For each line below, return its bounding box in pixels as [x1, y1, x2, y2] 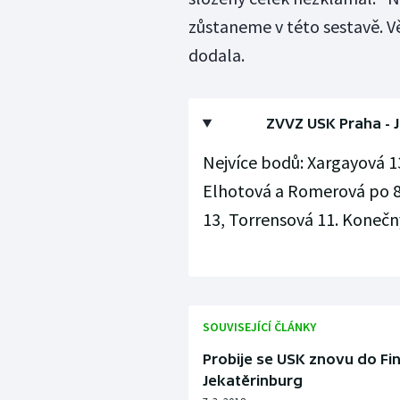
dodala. [187, 44, 245, 67]
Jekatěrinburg [202, 372, 303, 389]
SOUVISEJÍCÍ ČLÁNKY [202, 319, 316, 336]
